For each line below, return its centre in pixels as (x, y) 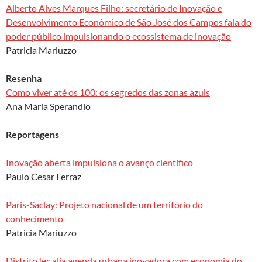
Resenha (24, 78)
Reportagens (32, 134)
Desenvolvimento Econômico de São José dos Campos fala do (129, 22)
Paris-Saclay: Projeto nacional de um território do (104, 204)
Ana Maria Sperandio (48, 106)
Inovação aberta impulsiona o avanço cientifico (99, 162)
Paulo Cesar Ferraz (44, 176)
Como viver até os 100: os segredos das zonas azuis (108, 92)
